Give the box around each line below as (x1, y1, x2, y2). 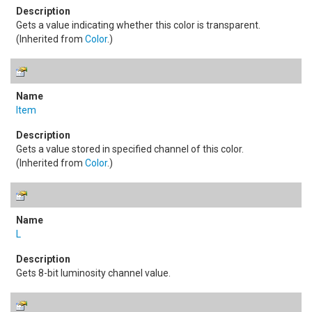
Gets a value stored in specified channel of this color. (16, 143, 244, 155)
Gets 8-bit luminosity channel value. (16, 267, 171, 279)
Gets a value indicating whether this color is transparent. (16, 19, 260, 31)
